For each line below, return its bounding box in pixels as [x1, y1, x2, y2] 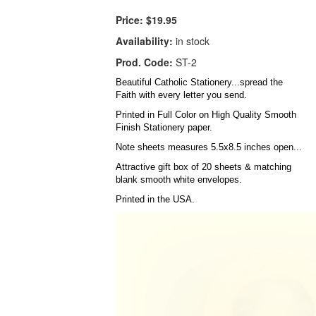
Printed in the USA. [116, 194, 195, 205]
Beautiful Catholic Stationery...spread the [116, 77, 284, 88]
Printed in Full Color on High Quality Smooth [116, 109, 297, 121]
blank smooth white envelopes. [116, 174, 243, 186]
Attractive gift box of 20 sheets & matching [116, 162, 292, 173]
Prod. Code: [116, 55, 174, 70]
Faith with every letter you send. [116, 90, 248, 101]
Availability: [116, 34, 174, 49]
